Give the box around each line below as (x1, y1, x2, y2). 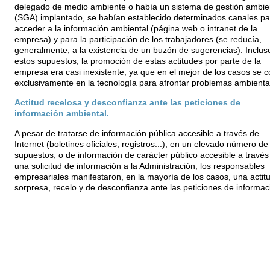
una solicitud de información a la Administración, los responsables (14, 162, 265, 171)
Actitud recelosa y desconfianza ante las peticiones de (14, 98, 240, 107)
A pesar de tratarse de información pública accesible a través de (14, 129, 259, 138)
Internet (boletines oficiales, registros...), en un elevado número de (14, 140, 268, 149)
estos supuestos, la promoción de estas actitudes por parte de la (14, 57, 261, 66)
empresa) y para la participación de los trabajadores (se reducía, (14, 35, 262, 44)
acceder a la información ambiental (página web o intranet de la (14, 24, 257, 33)
